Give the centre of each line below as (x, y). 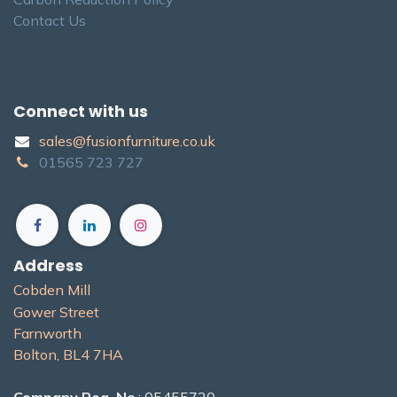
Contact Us (50, 20)
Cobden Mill (52, 290)
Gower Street (56, 312)
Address (48, 266)
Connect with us (81, 111)
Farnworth (47, 334)
